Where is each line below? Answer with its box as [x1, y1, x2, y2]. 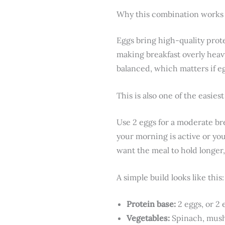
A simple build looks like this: [117, 172, 224, 182]
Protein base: [127, 199, 176, 209]
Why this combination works [117, 9, 223, 19]
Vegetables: [127, 213, 170, 223]
